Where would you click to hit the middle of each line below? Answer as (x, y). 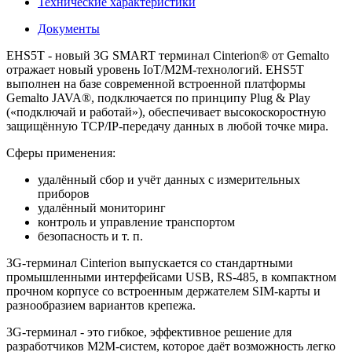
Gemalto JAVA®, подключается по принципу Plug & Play (158, 97)
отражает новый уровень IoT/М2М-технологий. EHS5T (155, 69)
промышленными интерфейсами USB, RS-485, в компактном (171, 277)
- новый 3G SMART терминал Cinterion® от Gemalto (187, 55)
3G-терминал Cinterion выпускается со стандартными (150, 262)
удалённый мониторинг (102, 207)
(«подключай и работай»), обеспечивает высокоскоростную (166, 112)
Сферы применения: (61, 152)
